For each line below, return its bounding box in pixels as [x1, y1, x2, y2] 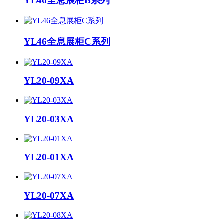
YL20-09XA [24, 75, 74, 86]
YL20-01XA [24, 152, 74, 163]
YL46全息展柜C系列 [24, 37, 110, 47]
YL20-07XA [24, 190, 74, 201]
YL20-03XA [24, 113, 74, 124]
